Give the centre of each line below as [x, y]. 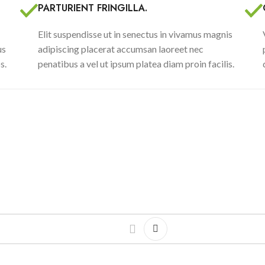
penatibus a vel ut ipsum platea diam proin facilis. [136, 64]
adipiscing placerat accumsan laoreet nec [121, 49]
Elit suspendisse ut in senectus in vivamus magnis [135, 34]
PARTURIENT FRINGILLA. [93, 8]
